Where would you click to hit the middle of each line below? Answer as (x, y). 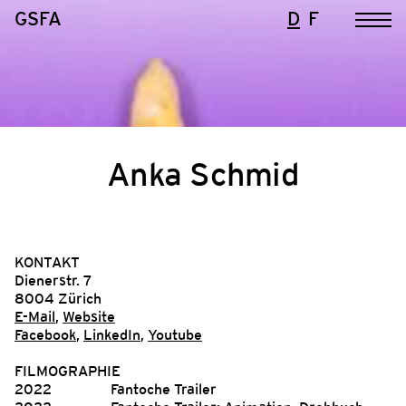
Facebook (45, 334)
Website (89, 316)
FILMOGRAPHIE (68, 371)
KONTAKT (47, 262)
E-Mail (35, 316)
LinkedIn (112, 334)
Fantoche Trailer (164, 389)
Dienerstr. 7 (53, 280)
